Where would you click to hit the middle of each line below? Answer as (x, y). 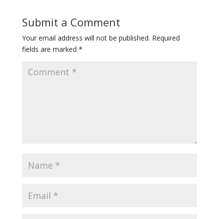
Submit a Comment (71, 22)
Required (166, 38)
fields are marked (50, 49)
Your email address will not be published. (86, 38)
